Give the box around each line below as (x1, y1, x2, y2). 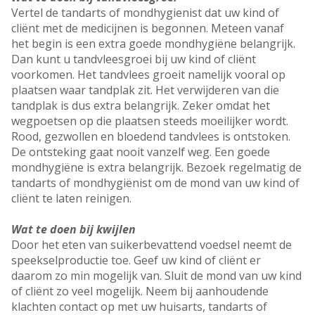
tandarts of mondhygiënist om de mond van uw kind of (11, 175, 300, 191)
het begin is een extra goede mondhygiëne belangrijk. (11, 36, 295, 52)
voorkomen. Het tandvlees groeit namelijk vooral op (11, 67, 285, 83)
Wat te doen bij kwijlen (11, 221, 136, 238)
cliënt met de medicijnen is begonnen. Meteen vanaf (11, 20, 284, 37)
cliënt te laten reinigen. (11, 191, 134, 207)
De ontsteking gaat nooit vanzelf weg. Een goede (11, 144, 270, 160)
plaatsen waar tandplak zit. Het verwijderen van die (11, 82, 279, 98)
